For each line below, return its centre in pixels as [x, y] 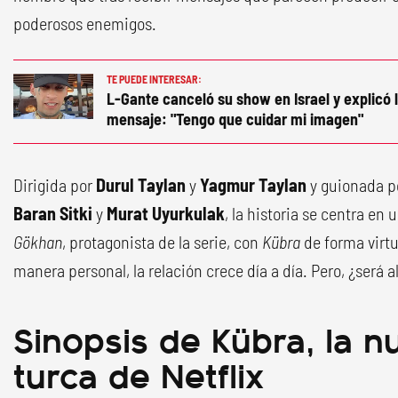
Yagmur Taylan [253, 185]
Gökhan [38, 242]
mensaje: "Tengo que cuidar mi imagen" [235, 119]
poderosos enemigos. [85, 23]
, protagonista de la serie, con [162, 242]
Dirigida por [55, 185]
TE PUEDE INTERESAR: [154, 79]
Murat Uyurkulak [164, 213]
